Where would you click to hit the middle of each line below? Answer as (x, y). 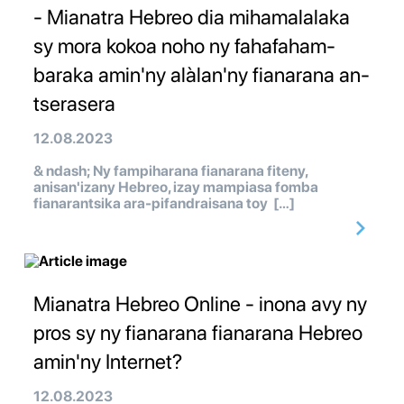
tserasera (74, 104)
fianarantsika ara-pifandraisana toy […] (164, 204)
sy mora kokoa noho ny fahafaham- (184, 46)
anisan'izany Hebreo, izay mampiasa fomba (176, 188)
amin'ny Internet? (108, 362)
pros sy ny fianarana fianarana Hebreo (198, 333)
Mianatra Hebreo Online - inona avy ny (200, 304)
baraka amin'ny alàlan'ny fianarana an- (202, 75)
